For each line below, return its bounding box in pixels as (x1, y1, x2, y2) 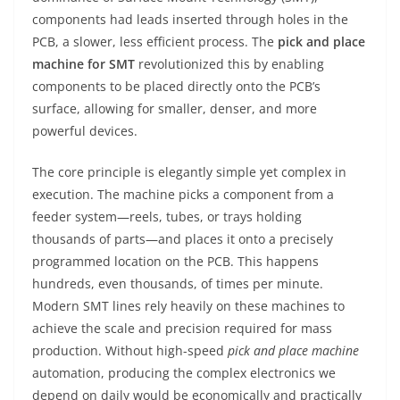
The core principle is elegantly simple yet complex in (32, 163, 346, 180)
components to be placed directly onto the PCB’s (32, 78, 321, 95)
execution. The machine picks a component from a (32, 186, 334, 203)
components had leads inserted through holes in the (32, 11, 348, 28)
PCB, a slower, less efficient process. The (32, 33, 278, 50)
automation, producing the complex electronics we (32, 364, 336, 381)
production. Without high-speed (32, 342, 228, 359)
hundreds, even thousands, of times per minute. (32, 275, 323, 292)
